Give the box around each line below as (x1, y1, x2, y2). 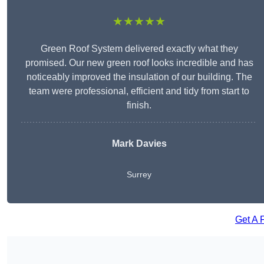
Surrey (127, 170, 151, 180)
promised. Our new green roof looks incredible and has (25, 58, 253, 68)
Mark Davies (111, 138, 167, 149)
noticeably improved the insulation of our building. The (26, 72, 252, 82)
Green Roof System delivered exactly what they (40, 44, 238, 54)
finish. (127, 100, 151, 111)
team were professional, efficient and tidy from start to (29, 86, 249, 97)
